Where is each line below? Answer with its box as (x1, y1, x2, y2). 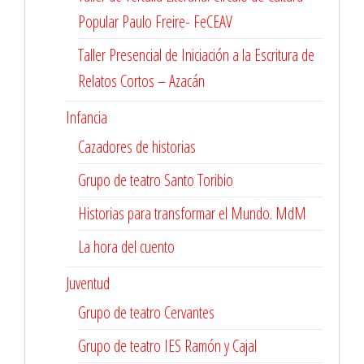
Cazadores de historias (78, 136, 196, 158)
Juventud (66, 272, 110, 294)
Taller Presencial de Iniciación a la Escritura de (78, 44, 314, 66)
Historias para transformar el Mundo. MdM (78, 202, 306, 224)
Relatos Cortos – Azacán (78, 70, 205, 92)
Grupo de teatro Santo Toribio (78, 169, 233, 191)
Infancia (66, 106, 107, 128)
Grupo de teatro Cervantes (78, 301, 214, 323)
